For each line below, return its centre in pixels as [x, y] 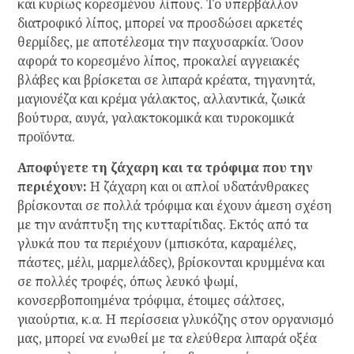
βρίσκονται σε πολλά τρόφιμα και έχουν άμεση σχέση [174, 206]
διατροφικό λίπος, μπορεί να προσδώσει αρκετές [160, 23]
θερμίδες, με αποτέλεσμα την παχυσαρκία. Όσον [160, 42]
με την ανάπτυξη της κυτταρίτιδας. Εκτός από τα [162, 225]
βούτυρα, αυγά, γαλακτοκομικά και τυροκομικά [155, 118]
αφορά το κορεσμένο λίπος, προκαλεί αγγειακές [158, 61]
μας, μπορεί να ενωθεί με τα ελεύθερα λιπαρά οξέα [167, 339]
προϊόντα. [46, 137]
